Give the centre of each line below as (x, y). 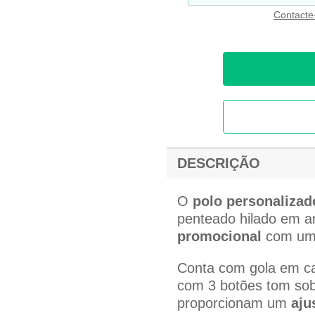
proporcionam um (234, 303)
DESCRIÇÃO (218, 163)
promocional (219, 237)
